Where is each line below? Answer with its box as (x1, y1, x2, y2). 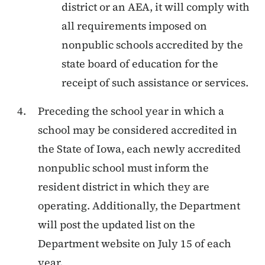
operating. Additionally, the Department (38, 198, 240, 213)
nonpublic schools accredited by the (62, 37, 243, 52)
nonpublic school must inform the (38, 160, 209, 175)
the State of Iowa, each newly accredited (38, 141, 241, 156)
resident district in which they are (38, 179, 209, 194)
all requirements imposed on (62, 18, 207, 33)
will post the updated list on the (38, 216, 195, 232)
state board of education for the (62, 56, 218, 71)
